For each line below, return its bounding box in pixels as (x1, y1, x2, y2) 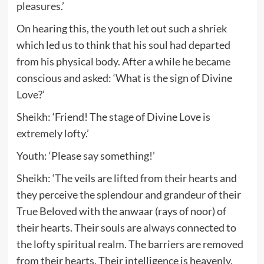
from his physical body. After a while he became (16, 54, 230, 68)
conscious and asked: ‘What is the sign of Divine (16, 71, 232, 84)
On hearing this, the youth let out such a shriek (16, 21, 227, 35)
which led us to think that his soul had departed (16, 38, 230, 51)
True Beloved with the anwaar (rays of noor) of (16, 204, 226, 217)
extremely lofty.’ (16, 126, 89, 140)
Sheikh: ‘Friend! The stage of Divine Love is (16, 110, 210, 123)
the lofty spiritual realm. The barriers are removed (16, 237, 243, 250)
